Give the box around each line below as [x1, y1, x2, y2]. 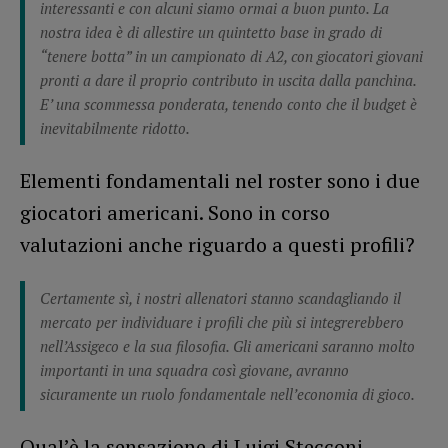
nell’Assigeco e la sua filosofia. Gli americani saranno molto [40, 335, 415, 356]
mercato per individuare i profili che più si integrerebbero [40, 311, 404, 332]
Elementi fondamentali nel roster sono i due [20, 166, 420, 194]
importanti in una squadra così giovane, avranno [40, 359, 349, 380]
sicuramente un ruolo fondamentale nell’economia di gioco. [40, 383, 415, 404]
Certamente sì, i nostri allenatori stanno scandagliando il [40, 287, 401, 308]
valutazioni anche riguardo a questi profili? [20, 230, 415, 258]
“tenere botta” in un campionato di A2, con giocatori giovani [40, 45, 423, 66]
